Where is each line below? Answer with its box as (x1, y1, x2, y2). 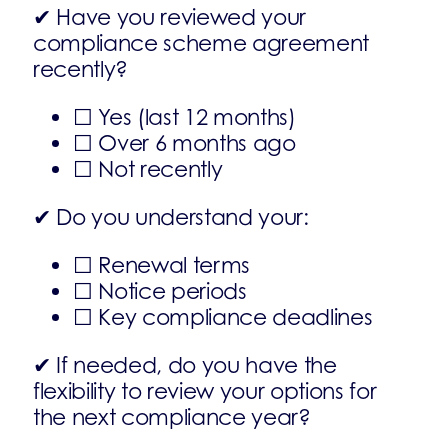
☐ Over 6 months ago (73, 130, 296, 156)
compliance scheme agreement (33, 30, 370, 56)
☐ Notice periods (73, 278, 247, 304)
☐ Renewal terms (73, 252, 251, 278)
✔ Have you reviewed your (33, 4, 307, 30)
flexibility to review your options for (33, 378, 377, 404)
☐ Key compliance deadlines (73, 304, 373, 330)
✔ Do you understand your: (33, 204, 309, 230)
